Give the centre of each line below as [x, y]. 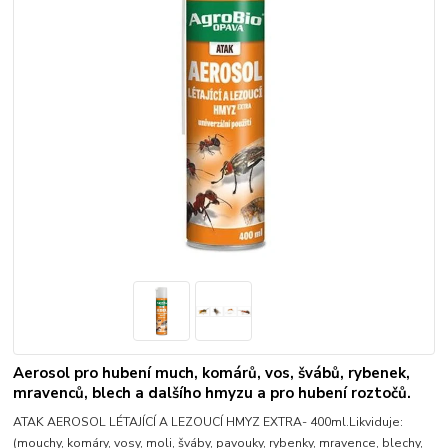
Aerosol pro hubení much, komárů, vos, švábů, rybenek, [212, 373]
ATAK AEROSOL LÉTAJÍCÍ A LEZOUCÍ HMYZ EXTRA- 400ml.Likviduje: [208, 422]
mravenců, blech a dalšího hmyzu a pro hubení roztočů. [212, 393]
